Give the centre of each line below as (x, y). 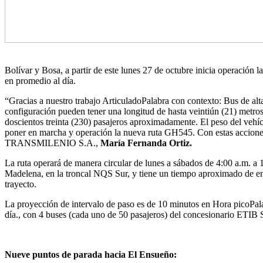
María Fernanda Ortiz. (147, 143)
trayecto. (21, 184)
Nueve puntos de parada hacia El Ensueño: (92, 254)
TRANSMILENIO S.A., (53, 143)
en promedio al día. (44, 80)
